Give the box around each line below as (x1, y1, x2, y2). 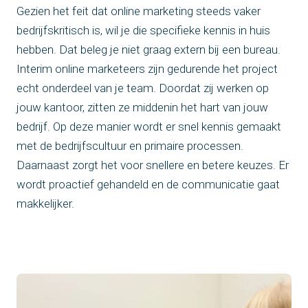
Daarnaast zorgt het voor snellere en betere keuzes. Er (16, 158, 289, 173)
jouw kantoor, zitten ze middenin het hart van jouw (16, 100, 268, 115)
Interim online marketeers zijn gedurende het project (16, 62, 278, 76)
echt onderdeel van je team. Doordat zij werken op (16, 81, 269, 96)
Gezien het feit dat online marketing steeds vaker (16, 4, 261, 19)
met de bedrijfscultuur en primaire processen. (16, 139, 243, 153)
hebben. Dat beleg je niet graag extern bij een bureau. (16, 43, 280, 57)
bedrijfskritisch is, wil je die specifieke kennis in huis (16, 23, 270, 38)
